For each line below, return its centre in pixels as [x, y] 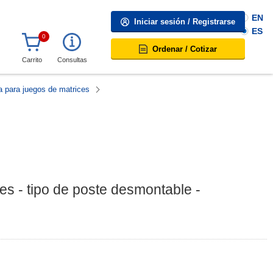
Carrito [32, 60]
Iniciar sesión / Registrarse [185, 22]
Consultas [72, 60]
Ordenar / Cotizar [185, 49]
